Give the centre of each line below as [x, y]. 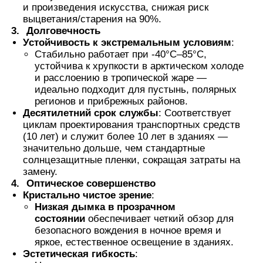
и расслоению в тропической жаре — [121, 78]
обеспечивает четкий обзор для [160, 219]
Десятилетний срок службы [91, 113]
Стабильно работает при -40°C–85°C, [121, 55]
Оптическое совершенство [91, 184]
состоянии [60, 219]
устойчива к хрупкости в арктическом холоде [139, 66]
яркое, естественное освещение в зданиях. [134, 242]
